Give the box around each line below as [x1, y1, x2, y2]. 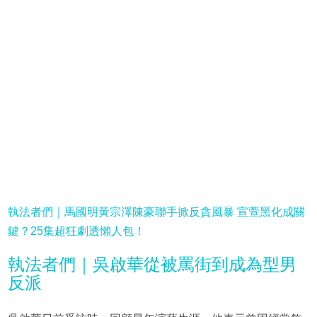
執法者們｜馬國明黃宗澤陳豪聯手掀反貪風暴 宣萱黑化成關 [7, 206, 305, 219]
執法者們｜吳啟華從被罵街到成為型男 [7, 255, 296, 275]
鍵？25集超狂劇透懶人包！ [7, 225, 145, 238]
